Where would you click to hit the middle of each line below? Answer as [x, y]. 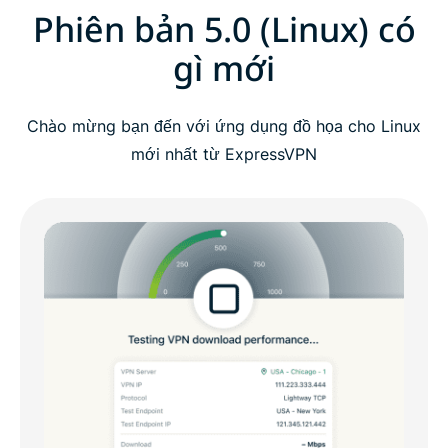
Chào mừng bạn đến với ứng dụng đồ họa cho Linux [224, 126]
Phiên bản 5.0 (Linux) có [224, 29]
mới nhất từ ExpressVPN [224, 154]
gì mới [224, 68]
